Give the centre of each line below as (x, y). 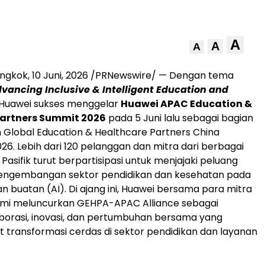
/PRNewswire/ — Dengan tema (161, 76)
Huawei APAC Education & (186, 104)
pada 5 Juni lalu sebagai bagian (180, 118)
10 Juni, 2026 (60, 76)
